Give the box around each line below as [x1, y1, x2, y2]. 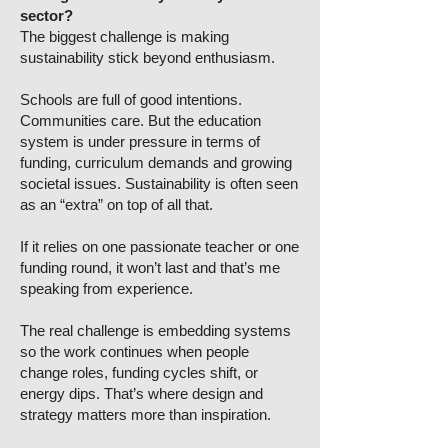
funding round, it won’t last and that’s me [20, 259, 280, 276]
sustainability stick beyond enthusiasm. [20, 49, 275, 66]
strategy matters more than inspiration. [20, 406, 271, 423]
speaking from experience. [20, 280, 193, 297]
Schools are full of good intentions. [20, 91, 242, 108]
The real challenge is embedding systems [20, 322, 291, 339]
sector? [20, 7, 73, 24]
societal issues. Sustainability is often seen [20, 175, 298, 192]
